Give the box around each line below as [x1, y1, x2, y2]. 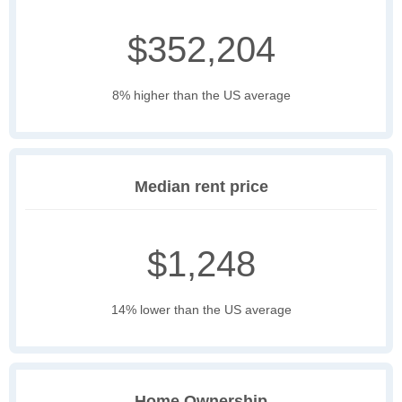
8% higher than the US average [111, 88, 291, 103]
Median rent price [134, 178, 268, 197]
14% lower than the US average [110, 302, 292, 318]
